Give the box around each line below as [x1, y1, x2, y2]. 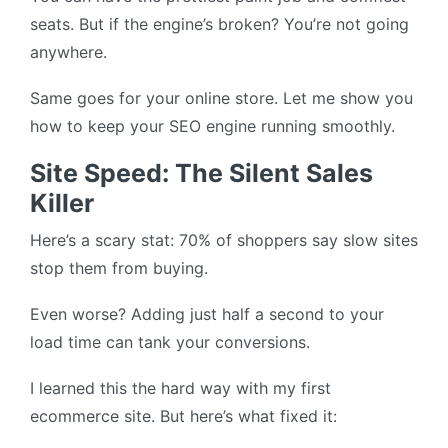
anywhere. [30, 42, 107, 63]
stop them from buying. [30, 258, 208, 279]
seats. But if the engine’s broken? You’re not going [30, 14, 409, 35]
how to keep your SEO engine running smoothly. [30, 116, 395, 137]
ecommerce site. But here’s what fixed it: [30, 406, 337, 427]
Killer [30, 188, 94, 219]
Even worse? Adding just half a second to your [30, 304, 384, 325]
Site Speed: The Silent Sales [30, 158, 373, 189]
